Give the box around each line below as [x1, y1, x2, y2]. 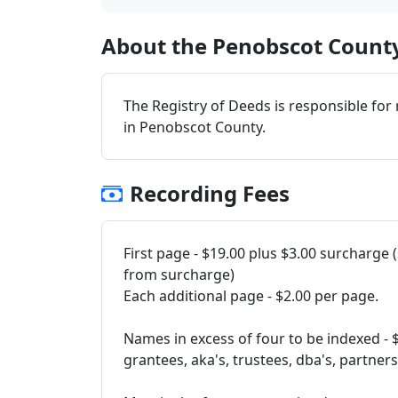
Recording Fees [130, 179, 290, 208]
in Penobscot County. [123, 117, 266, 137]
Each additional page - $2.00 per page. [123, 286, 378, 306]
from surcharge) [123, 265, 235, 284]
